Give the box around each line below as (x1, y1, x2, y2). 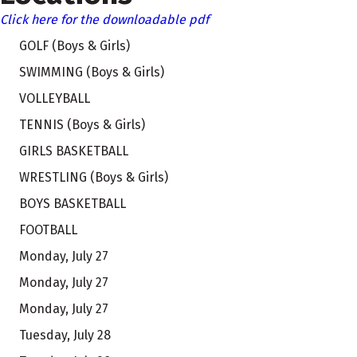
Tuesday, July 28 (19, 327, 111, 343)
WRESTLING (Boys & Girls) (19, 169, 168, 185)
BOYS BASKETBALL (19, 195, 126, 211)
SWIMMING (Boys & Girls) (19, 64, 164, 80)
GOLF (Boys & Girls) (19, 37, 130, 53)
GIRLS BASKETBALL (19, 143, 128, 159)
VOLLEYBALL (19, 90, 90, 106)
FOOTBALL (19, 222, 77, 237)
